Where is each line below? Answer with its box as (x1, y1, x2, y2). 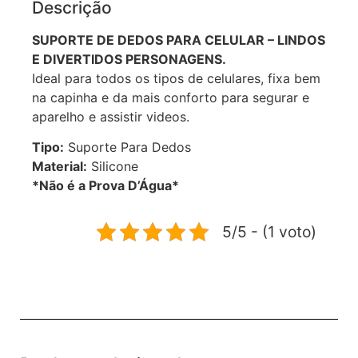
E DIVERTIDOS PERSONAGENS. (32, 50, 226, 67)
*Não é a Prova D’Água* (32, 177, 179, 194)
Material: (32, 158, 87, 175)
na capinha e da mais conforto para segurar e (32, 89, 309, 105)
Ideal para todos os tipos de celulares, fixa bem (32, 70, 320, 86)
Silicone (87, 158, 138, 175)
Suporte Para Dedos (64, 139, 191, 156)
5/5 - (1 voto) (222, 222, 316, 242)
